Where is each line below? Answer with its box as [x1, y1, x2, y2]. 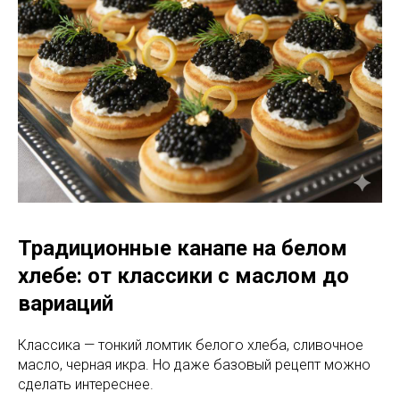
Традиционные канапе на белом [18, 235, 347, 261]
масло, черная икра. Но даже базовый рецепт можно [18, 355, 371, 373]
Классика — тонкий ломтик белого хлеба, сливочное [18, 336, 363, 354]
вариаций [18, 290, 113, 316]
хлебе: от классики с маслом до [18, 262, 349, 288]
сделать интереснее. [18, 375, 154, 393]
